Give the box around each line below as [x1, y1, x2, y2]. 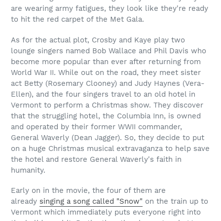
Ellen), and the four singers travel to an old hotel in [11, 89, 195, 99]
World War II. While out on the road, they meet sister [11, 68, 201, 77]
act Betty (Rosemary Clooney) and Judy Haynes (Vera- [11, 78, 205, 88]
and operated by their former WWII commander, [11, 122, 182, 131]
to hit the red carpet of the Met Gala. [11, 15, 147, 24]
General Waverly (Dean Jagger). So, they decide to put [11, 133, 204, 142]
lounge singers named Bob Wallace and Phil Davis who [11, 46, 206, 55]
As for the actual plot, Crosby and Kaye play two [11, 35, 185, 44]
